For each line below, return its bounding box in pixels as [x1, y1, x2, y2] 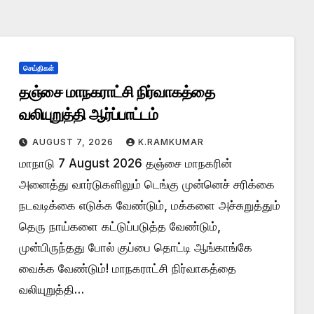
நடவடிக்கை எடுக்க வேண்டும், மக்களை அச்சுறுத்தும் [18, 198, 280, 212]
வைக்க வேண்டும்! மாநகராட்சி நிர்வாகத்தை [18, 261, 236, 275]
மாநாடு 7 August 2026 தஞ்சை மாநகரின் [18, 156, 232, 170]
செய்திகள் [22, 63, 54, 72]
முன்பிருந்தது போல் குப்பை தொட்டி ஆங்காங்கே [18, 240, 252, 254]
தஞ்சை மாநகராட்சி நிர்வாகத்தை [18, 82, 214, 102]
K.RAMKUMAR [137, 136, 204, 147]
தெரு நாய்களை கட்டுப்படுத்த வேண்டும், [18, 219, 221, 233]
